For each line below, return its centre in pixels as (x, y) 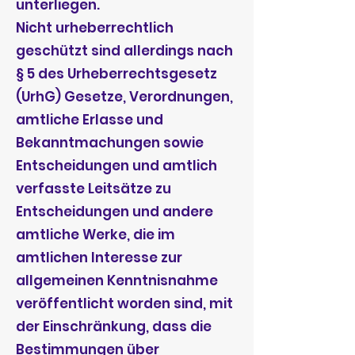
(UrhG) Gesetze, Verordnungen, (124, 97)
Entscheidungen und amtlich (116, 166)
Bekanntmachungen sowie (110, 143)
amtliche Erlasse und (90, 120)
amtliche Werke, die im (95, 235)
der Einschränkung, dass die (114, 326)
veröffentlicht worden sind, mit (124, 303)
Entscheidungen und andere (115, 212)
